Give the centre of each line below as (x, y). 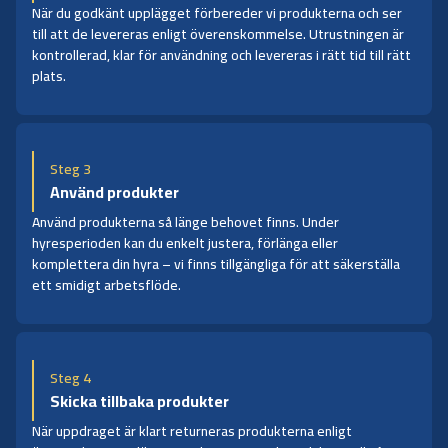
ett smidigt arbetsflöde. (106, 284)
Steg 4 (70, 377)
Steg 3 (70, 168)
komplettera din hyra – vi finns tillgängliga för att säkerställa (216, 263)
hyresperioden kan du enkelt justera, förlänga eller (185, 242)
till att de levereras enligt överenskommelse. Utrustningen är (218, 33)
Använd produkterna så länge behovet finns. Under (185, 221)
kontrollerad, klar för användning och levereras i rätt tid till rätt (221, 54)
